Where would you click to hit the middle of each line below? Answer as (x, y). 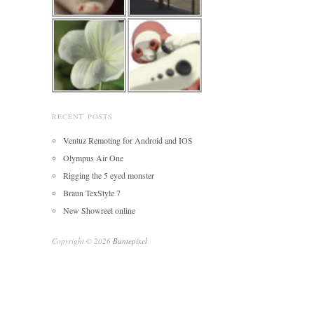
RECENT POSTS (82, 116)
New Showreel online (99, 210)
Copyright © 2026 (82, 240)
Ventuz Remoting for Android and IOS (128, 140)
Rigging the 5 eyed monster (109, 175)
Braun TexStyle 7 (92, 192)
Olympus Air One (93, 157)
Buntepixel (130, 240)
